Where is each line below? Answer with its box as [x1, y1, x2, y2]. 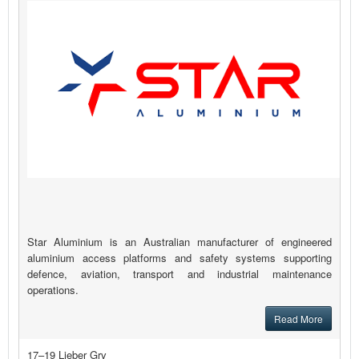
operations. [27, 282, 79, 298]
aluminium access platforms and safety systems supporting [27, 250, 332, 266]
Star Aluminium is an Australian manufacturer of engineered [27, 234, 332, 250]
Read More [274, 312, 323, 326]
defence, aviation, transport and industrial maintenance [27, 266, 332, 282]
